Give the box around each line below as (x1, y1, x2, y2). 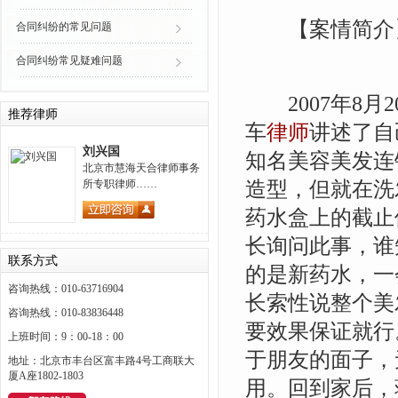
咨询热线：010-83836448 (8, 306, 123, 319)
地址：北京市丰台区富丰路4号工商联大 (8, 354, 195, 367)
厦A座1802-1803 (8, 370, 84, 382)
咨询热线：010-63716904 (8, 283, 123, 295)
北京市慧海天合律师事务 (83, 162, 200, 174)
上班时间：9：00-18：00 (8, 330, 123, 343)
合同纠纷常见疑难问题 (16, 54, 123, 67)
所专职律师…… (83, 178, 157, 190)
